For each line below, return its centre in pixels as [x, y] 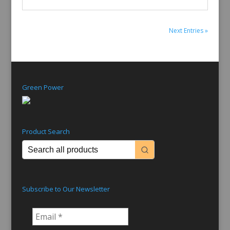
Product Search [46, 132]
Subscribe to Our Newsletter [66, 189]
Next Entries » [189, 31]
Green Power [43, 87]
